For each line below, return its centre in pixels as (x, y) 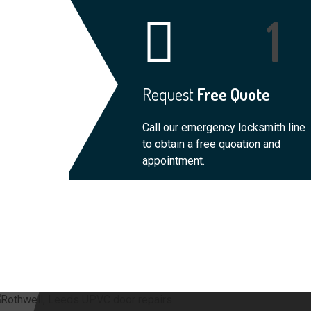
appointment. (174, 160)
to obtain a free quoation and (211, 144)
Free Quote (232, 94)
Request (168, 94)
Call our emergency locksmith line (224, 127)
